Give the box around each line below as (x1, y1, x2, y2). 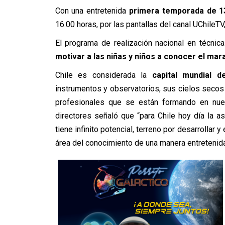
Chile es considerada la (55, 70, 152, 80)
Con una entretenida (55, 6, 129, 16)
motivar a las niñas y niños (55, 52, 155, 61)
